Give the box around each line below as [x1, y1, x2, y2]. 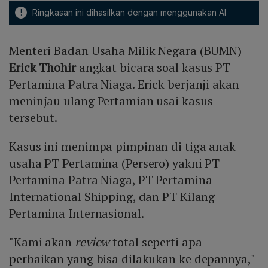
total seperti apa [109, 234, 202, 251]
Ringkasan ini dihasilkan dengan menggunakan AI [30, 7, 226, 18]
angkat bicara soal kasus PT [75, 59, 231, 76]
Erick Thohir [9, 59, 76, 76]
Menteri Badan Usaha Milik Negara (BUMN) [9, 42, 242, 59]
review [74, 234, 110, 251]
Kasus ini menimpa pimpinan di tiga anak [9, 138, 236, 155]
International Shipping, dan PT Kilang [9, 188, 215, 205]
